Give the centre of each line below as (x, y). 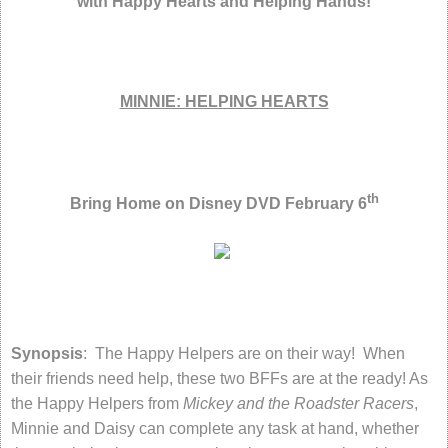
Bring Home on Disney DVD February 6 (218, 204)
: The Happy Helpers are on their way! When (244, 354)
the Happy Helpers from (97, 404)
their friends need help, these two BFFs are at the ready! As (219, 379)
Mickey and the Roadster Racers (298, 404)
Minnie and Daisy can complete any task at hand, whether (215, 429)
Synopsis (47, 354)
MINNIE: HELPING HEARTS (224, 101)
